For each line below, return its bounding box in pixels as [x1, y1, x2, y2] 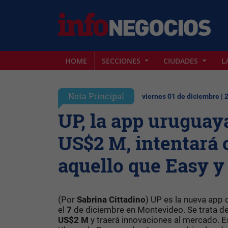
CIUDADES [163, 55, 201, 66]
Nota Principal [68, 91, 124, 101]
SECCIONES [102, 55, 142, 66]
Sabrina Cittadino [77, 194, 146, 205]
